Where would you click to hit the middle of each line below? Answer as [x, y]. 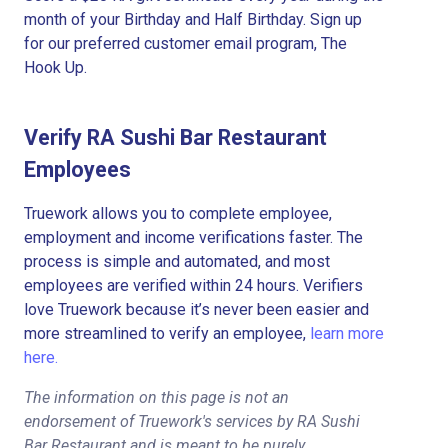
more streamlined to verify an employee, [167, 333]
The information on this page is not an [156, 397]
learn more [347, 333]
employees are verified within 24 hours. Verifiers [193, 285]
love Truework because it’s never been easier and [196, 309]
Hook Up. [55, 67]
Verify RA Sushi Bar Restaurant [175, 137]
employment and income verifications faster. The [193, 237]
